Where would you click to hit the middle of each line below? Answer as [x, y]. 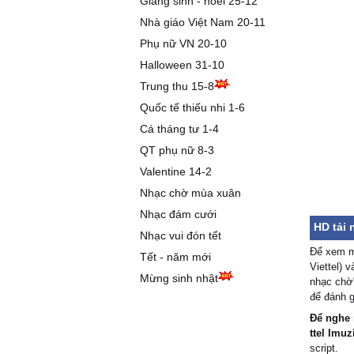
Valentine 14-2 [176, 171]
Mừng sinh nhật [179, 278]
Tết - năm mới [175, 257]
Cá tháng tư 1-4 [179, 129]
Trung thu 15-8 [177, 86]
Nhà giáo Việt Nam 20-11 [203, 22]
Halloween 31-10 [182, 65]
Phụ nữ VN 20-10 [183, 43]
